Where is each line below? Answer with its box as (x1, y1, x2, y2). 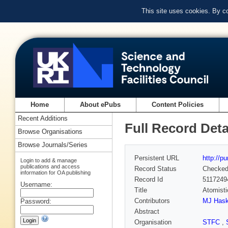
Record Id (134, 176, 163, 184)
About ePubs (80, 101, 121, 109)
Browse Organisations (18, 128, 82, 136)
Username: (20, 180, 52, 188)
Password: (20, 197, 51, 205)
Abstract (134, 208, 159, 216)
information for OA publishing (20, 169, 91, 176)
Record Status (134, 165, 177, 173)
